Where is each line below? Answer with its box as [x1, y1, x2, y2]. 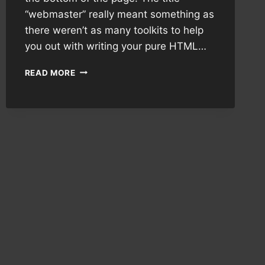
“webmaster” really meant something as [24, 8, 214, 20]
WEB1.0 [75, 102, 107, 112]
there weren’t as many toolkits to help [24, 24, 203, 36]
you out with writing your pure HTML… [24, 40, 206, 52]
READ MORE [24, 67, 76, 77]
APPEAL [75, 77, 109, 87]
